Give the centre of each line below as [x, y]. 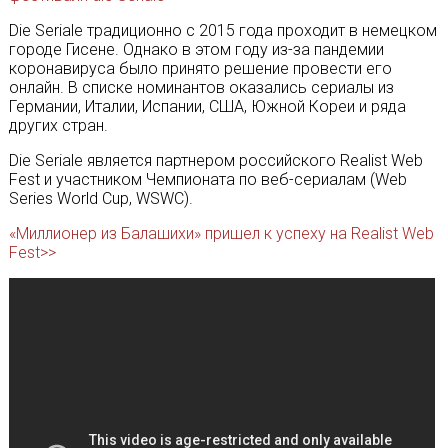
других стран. [58, 125]
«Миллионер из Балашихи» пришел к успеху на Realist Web [221, 233]
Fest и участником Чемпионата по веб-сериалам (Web [207, 179]
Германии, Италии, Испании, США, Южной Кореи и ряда [207, 106]
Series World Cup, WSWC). [100, 198]
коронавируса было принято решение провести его [200, 68]
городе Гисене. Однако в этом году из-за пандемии [196, 49]
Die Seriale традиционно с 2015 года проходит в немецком [222, 30]
